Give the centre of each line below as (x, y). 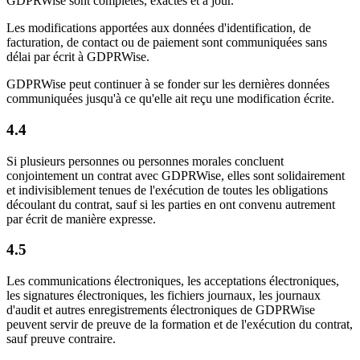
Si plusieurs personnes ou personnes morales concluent (145, 161)
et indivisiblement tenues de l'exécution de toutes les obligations (167, 190)
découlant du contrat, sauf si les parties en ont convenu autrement (171, 204)
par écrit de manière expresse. (81, 219)
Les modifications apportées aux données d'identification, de (159, 28)
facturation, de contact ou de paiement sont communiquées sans (167, 43)
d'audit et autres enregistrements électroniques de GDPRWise (161, 309)
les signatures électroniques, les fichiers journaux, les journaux (164, 295)
